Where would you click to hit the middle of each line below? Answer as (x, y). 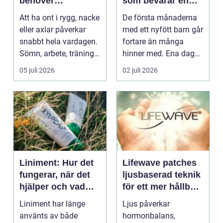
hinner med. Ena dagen (163, 54)
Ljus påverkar (146, 204)
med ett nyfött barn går (163, 30)
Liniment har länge (52, 204)
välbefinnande (153, 199)
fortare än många (153, 42)
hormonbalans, (149, 216)
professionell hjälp (59, 13)
